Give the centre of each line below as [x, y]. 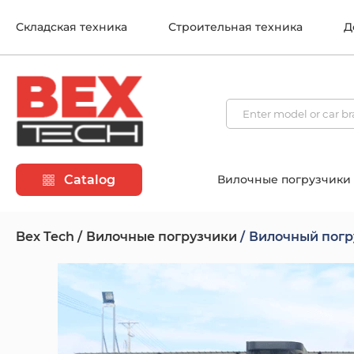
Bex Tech [45, 237]
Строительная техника [235, 27]
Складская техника [72, 27]
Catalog [88, 180]
